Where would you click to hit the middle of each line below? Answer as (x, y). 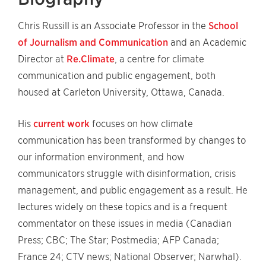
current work (61, 124)
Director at (42, 59)
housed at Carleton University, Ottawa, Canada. (121, 92)
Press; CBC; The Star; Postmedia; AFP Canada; (118, 240)
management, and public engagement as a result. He (133, 190)
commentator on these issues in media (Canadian (125, 224)
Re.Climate (91, 59)
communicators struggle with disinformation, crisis (127, 174)
